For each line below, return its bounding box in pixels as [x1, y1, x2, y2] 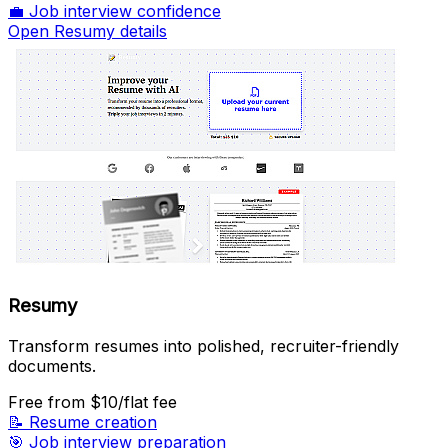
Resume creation [29, 411, 157, 432]
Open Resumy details [8, 21, 167, 42]
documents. [8, 355, 96, 376]
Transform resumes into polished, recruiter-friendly [8, 335, 399, 356]
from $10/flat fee [48, 391, 177, 412]
